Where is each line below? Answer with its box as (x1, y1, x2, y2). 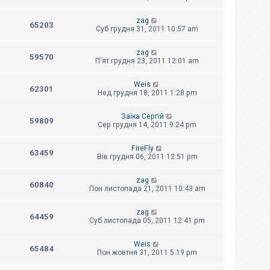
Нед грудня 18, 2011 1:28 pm (97, 89, 197, 98)
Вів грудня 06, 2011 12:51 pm (96, 152, 198, 162)
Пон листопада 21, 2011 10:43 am (89, 184, 206, 193)
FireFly (131, 144, 154, 153)
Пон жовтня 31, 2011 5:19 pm (97, 248, 197, 257)
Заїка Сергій (121, 112, 164, 121)
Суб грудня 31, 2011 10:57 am (96, 25, 198, 34)
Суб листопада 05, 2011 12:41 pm (89, 216, 205, 225)
